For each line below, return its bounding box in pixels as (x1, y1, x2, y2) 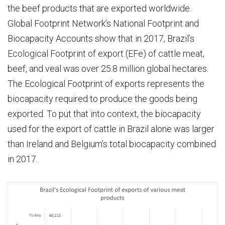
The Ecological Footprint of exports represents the (8, 78, 204, 89)
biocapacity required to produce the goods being (8, 93, 197, 104)
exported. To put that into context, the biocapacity (8, 108, 201, 119)
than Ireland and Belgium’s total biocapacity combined (8, 138, 216, 149)
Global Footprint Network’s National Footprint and (8, 18, 199, 29)
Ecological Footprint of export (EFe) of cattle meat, (8, 48, 204, 59)
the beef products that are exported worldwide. (8, 3, 191, 14)
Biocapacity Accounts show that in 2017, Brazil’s (8, 33, 194, 44)
